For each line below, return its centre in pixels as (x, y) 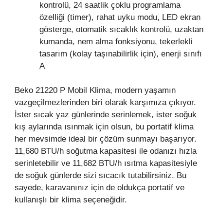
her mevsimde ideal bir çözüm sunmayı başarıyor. (106, 139)
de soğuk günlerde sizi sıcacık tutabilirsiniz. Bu (100, 176)
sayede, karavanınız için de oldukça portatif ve (100, 188)
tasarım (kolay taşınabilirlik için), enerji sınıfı (121, 54)
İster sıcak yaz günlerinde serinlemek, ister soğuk (106, 115)
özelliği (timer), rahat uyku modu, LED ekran (120, 17)
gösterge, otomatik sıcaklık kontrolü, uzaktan (121, 29)
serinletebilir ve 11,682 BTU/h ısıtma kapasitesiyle (106, 163)
